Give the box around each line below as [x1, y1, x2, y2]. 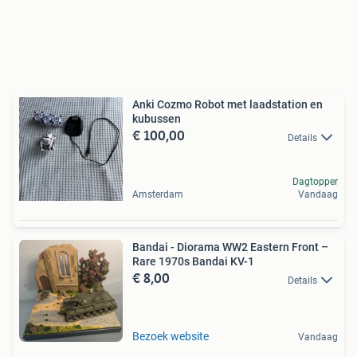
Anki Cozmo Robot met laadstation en [132, 98, 323, 112]
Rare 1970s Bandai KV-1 [132, 255, 254, 269]
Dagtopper [292, 176, 338, 188]
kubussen [132, 112, 181, 126]
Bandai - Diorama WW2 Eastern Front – [132, 241, 328, 254]
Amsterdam [132, 189, 183, 201]
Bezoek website [132, 330, 209, 343]
